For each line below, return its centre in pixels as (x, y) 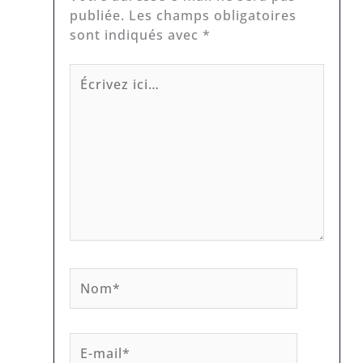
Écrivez (94, 73)
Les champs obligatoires (213, 16)
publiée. (98, 16)
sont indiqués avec (137, 35)
